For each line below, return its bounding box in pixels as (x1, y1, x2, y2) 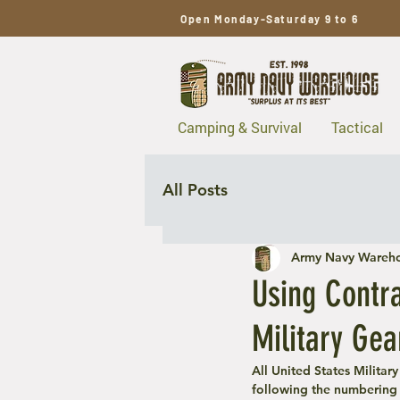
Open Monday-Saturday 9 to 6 (180, 12, 362, 25)
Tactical (330, 117, 383, 137)
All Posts (162, 179, 228, 200)
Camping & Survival (177, 117, 302, 137)
